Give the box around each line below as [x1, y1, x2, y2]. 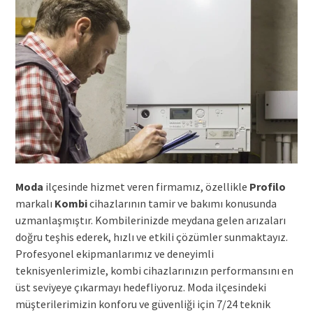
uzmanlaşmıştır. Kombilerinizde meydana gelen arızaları [15, 212, 286, 227]
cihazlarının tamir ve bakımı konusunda [87, 196, 277, 210]
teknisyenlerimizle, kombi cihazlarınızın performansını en [15, 263, 293, 277]
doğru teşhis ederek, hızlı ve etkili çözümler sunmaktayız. [15, 229, 288, 244]
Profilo [249, 179, 286, 194]
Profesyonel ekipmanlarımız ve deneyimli [15, 246, 214, 261]
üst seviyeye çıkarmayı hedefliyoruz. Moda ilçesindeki [15, 279, 266, 294]
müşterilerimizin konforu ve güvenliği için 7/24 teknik [15, 296, 270, 311]
